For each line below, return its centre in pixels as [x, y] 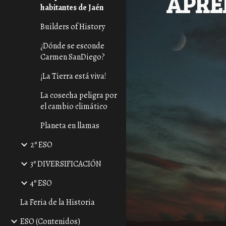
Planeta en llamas [70, 126]
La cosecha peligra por [79, 95]
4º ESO [41, 183]
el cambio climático [74, 106]
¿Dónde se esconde [72, 46]
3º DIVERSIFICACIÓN [66, 164]
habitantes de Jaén [72, 8]
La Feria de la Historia [58, 202]
